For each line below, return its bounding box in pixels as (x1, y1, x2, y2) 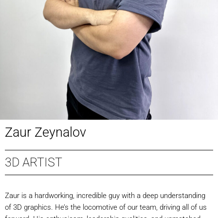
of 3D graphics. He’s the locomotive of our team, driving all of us (5, 203, 207, 212)
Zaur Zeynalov (5, 125, 86, 140)
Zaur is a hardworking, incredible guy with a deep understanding (5, 191, 205, 200)
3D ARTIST (5, 155, 62, 169)
